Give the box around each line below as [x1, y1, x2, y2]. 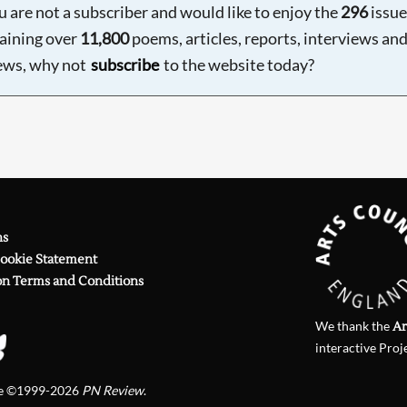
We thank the [315, 318, 393, 334]
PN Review [81, 382, 144, 399]
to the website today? [160, 54, 314, 74]
